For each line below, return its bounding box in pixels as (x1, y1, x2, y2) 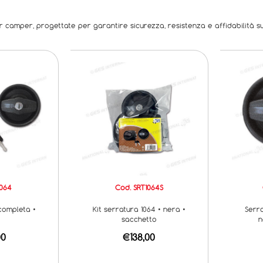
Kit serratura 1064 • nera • (92, 204, 186, 214)
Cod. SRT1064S (114, 182, 163, 192)
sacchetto (121, 214, 157, 224)
